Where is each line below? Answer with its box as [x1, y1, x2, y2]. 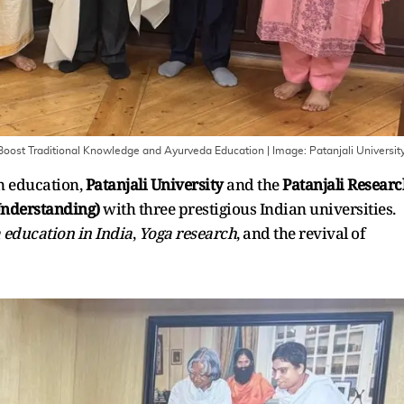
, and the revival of [236, 222, 364, 243]
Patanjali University [85, 173, 224, 195]
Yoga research [138, 222, 236, 243]
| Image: [264, 144, 309, 156]
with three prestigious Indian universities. [99, 197, 396, 219]
